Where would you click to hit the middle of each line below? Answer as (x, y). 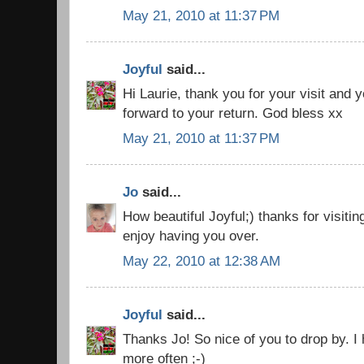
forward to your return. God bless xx (233, 113)
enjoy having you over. (191, 236)
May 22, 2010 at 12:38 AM (201, 261)
